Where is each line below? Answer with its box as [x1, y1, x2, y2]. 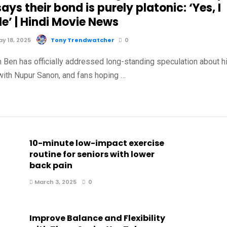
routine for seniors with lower [29, 148, 155, 160]
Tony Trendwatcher [51, 36, 115, 44]
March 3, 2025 [32, 178, 77, 186]
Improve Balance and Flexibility [29, 212, 165, 224]
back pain [29, 160, 72, 171]
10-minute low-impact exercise [29, 137, 164, 149]
